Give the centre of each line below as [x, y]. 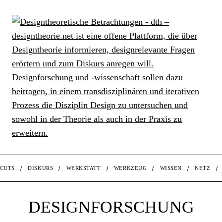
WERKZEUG [130, 168]
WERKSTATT [83, 168]
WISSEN [171, 168]
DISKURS [41, 168]
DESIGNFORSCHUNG [111, 207]
